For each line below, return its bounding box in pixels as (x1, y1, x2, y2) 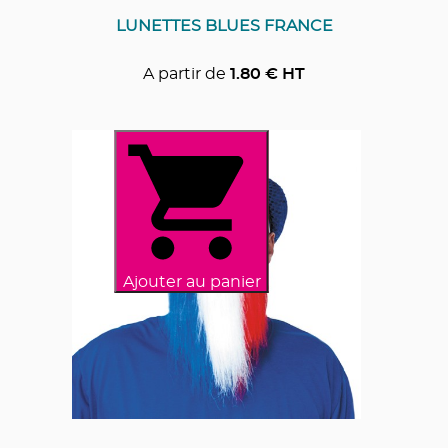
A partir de (143, 65, 226, 82)
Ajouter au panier (122, 273, 261, 290)
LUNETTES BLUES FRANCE (115, 17, 333, 34)
